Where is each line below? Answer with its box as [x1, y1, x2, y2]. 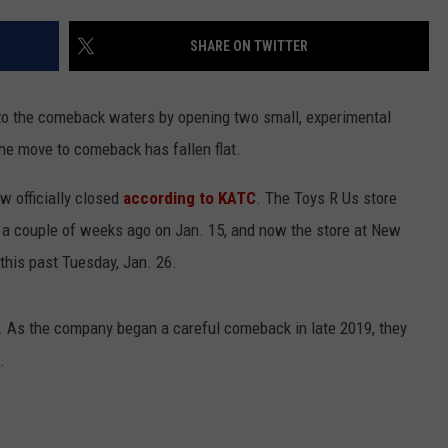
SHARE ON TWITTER [190, 38, 308, 55]
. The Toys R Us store [256, 188, 397, 209]
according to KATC [123, 188, 256, 209]
